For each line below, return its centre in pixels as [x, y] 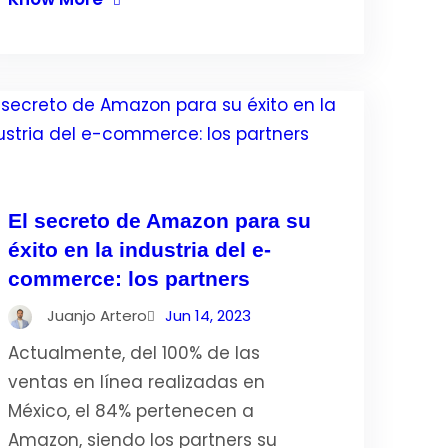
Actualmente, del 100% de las [133, 353]
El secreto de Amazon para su [159, 220]
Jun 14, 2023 [207, 315]
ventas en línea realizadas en [136, 382]
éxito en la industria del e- [139, 249]
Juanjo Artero [96, 315]
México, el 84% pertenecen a [130, 411]
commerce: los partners [128, 278]
